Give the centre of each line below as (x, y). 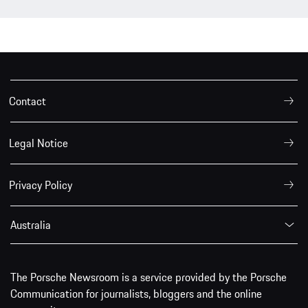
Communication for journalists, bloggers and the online (136, 294)
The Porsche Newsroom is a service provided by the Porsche (148, 277)
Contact (27, 101)
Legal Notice (38, 143)
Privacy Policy (41, 185)
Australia (31, 225)
